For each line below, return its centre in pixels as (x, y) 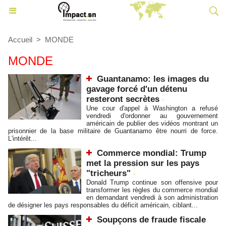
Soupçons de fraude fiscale (151, 220)
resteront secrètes (123, 99)
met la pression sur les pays (143, 163)
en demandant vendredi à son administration (152, 197)
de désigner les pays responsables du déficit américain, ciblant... (103, 205)
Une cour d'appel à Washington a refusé (152, 108)
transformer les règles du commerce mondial (152, 190)
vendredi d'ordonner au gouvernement (152, 116)
